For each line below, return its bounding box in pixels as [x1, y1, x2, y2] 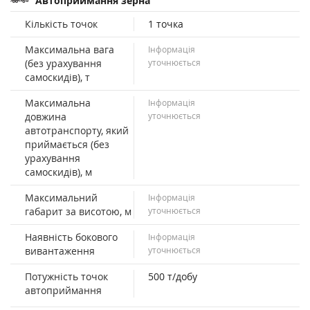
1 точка [147, 17, 183, 30]
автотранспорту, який [25, 123, 129, 137]
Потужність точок [25, 269, 108, 283]
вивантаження [25, 244, 95, 257]
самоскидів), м [25, 165, 92, 179]
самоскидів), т [25, 70, 90, 84]
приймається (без [25, 137, 109, 151]
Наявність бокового [25, 230, 118, 244]
